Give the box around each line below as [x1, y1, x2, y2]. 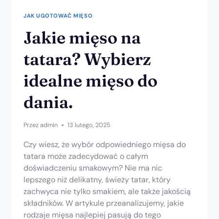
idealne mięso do [23, 70, 157, 91]
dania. [23, 91, 73, 112]
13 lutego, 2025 [67, 120, 111, 129]
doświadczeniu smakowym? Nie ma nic [23, 162, 162, 173]
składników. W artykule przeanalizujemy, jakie [23, 197, 184, 208]
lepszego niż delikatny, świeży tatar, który [23, 174, 171, 185]
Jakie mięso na [23, 27, 141, 48]
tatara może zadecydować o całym [23, 151, 148, 161]
